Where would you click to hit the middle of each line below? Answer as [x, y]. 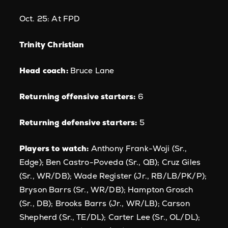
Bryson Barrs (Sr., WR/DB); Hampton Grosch [106, 190]
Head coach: [44, 70]
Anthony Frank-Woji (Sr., [139, 148]
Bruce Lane [91, 70]
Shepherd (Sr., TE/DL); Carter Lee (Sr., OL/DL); [110, 217]
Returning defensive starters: [78, 122]
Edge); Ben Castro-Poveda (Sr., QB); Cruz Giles [110, 162]
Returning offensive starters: [78, 96]
